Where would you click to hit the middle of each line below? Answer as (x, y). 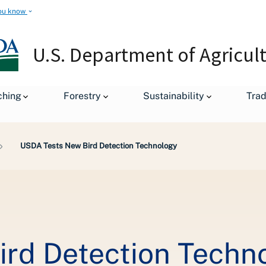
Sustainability (174, 96)
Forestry (82, 96)
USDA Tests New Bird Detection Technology (99, 145)
